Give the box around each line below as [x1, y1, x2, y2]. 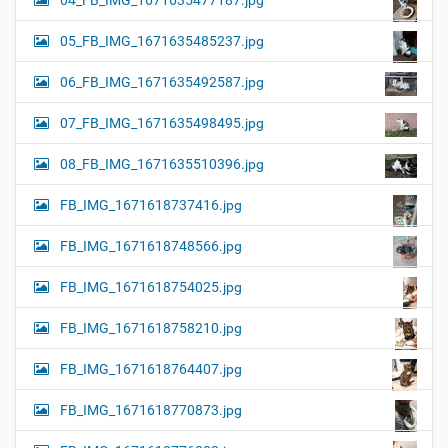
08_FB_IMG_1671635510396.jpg [60, 156, 264, 173]
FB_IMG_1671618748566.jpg [60, 238, 242, 255]
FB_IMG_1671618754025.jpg [60, 279, 242, 296]
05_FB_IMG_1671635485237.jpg [60, 33, 264, 50]
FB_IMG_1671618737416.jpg [60, 197, 242, 214]
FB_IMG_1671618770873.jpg [60, 402, 242, 419]
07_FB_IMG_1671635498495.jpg [60, 115, 264, 132]
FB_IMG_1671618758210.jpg [60, 320, 242, 337]
